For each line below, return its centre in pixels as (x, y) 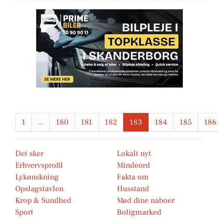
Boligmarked (139, 212)
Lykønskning (37, 177)
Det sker (29, 153)
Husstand (133, 189)
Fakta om (133, 177)
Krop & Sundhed (43, 200)
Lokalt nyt (134, 153)
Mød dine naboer (146, 200)
